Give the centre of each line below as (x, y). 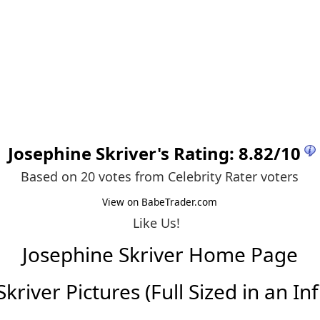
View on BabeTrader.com (160, 201)
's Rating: (197, 154)
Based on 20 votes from (95, 176)
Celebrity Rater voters (234, 176)
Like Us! (157, 222)
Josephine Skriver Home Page (160, 255)
